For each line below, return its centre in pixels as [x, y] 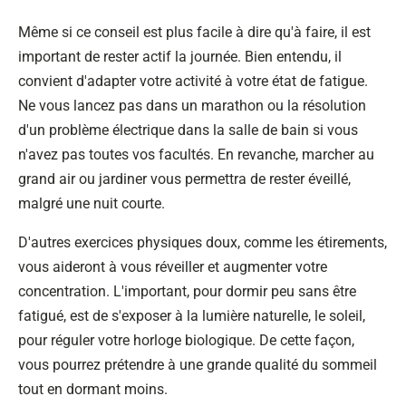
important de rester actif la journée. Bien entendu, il [180, 57]
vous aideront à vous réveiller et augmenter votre [173, 267]
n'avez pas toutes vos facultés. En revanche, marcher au [196, 155]
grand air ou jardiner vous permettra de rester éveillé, [184, 179]
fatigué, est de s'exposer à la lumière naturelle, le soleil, [192, 316]
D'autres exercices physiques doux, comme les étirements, [203, 242]
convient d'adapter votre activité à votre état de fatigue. [193, 81]
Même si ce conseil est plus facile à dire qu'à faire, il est [194, 32]
